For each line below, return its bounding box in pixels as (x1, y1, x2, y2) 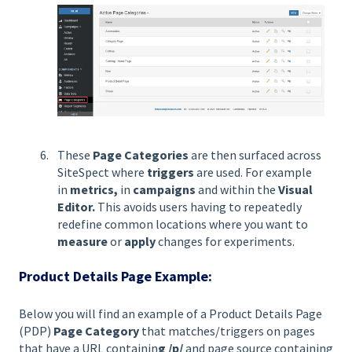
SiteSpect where (57, 164, 147, 181)
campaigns (130, 181, 198, 198)
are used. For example (196, 164, 312, 181)
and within (198, 181, 255, 198)
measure (57, 233, 110, 250)
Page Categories (93, 147, 191, 163)
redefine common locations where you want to (57, 216, 308, 233)
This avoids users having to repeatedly (95, 199, 302, 215)
